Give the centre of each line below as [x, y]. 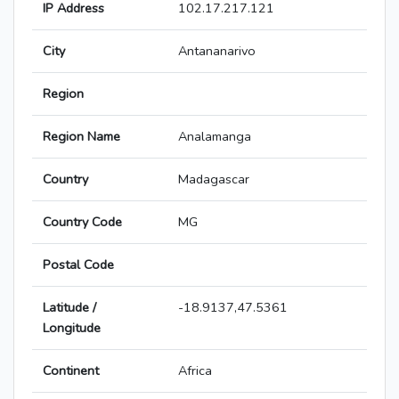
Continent [71, 371]
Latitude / [69, 308]
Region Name [81, 137]
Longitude [72, 328]
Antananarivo [217, 51]
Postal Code [78, 265]
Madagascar [214, 179]
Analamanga [215, 137]
